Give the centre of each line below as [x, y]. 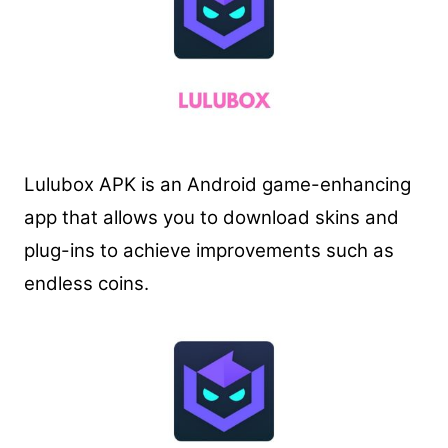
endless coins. [86, 284]
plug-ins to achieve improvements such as [208, 251]
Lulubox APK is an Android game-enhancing [217, 185]
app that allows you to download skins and [211, 218]
